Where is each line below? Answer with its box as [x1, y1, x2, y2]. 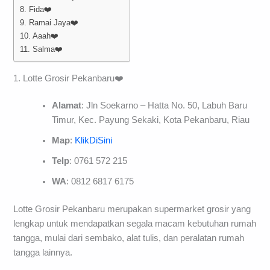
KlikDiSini [75, 136, 113, 146]
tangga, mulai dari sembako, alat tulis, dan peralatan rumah [13, 233, 245, 243]
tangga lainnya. [13, 248, 73, 258]
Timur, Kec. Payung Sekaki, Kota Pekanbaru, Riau [52, 115, 250, 125]
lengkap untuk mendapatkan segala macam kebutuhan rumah [13, 219, 257, 229]
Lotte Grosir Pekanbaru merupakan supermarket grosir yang [13, 204, 251, 215]
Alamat [52, 101, 82, 111]
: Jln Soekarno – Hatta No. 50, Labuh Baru [81, 101, 248, 111]
